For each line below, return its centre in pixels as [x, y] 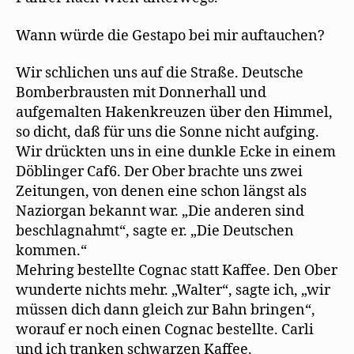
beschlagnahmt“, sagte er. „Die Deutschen [155, 231]
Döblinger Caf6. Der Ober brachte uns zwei [159, 172]
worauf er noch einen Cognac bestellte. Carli [165, 330]
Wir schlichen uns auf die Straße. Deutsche [160, 73]
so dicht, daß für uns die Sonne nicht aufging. [168, 132]
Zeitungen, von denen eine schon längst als [161, 192]
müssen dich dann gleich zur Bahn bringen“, [166, 310]
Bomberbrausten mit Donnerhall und [141, 93]
